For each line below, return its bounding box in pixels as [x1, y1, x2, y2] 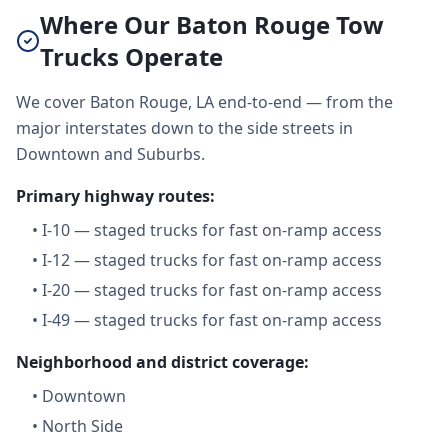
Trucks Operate [40, 40, 223, 73]
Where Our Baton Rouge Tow [40, 8, 384, 41]
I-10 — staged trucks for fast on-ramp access [42, 219, 382, 241]
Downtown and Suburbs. [16, 143, 205, 165]
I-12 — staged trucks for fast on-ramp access [42, 249, 382, 271]
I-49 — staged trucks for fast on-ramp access [42, 309, 382, 331]
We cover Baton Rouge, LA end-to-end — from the [16, 91, 393, 113]
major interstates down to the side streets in [16, 117, 353, 139]
